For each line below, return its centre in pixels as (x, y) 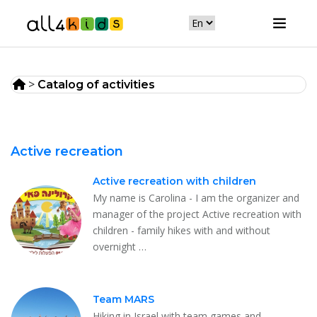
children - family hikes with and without (181, 230)
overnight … (120, 246)
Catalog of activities (96, 84)
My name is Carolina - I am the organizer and (196, 197)
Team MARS (123, 299)
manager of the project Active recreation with (197, 214)
